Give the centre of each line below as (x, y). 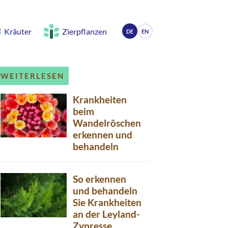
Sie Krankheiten (107, 202)
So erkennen (99, 179)
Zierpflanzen (84, 31)
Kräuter (18, 31)
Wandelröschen (107, 123)
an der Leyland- (106, 214)
